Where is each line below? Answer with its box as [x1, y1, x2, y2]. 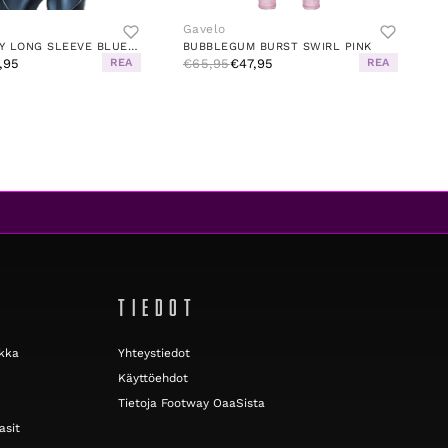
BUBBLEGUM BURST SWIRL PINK [182, 40, 372, 54]
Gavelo [182, 22, 226, 37]
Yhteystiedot [118, 346, 190, 361]
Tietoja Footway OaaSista [118, 396, 265, 411]
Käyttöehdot [118, 371, 188, 386]
